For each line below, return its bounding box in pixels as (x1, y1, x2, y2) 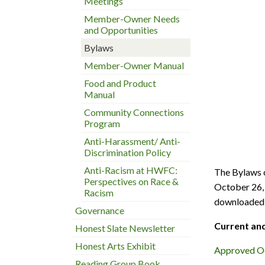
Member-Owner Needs (84, 13, 180, 24)
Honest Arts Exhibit (75, 240, 156, 251)
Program (84, 118, 120, 129)
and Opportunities (84, 24, 158, 35)
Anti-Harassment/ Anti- (84, 135, 180, 147)
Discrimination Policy (84, 147, 171, 158)
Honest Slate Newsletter (75, 222, 175, 234)
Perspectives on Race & (84, 176, 179, 187)
